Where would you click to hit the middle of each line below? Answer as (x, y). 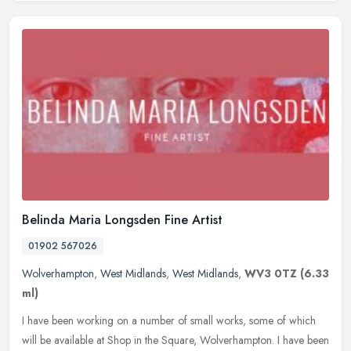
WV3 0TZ (271, 274)
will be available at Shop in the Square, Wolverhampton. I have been (175, 340)
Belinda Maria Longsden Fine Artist (122, 220)
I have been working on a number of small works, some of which (169, 321)
